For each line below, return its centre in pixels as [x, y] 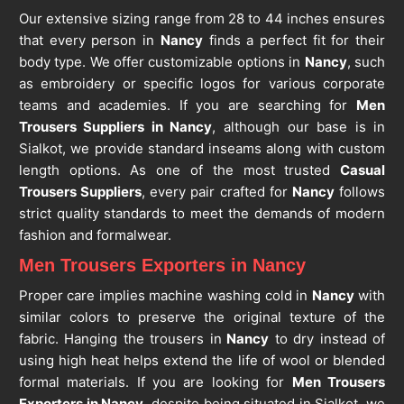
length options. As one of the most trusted [179, 170]
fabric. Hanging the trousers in [120, 339]
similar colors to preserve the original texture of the [202, 317]
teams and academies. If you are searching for [188, 106]
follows [360, 192]
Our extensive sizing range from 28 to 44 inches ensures [202, 19]
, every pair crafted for [217, 192]
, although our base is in [299, 127]
